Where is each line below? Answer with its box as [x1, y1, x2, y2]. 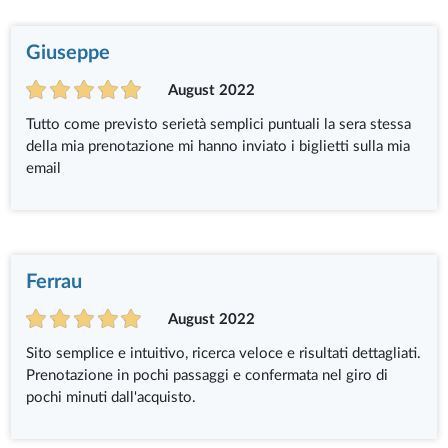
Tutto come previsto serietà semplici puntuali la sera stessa [26, 116, 412, 132]
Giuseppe [26, 42, 111, 63]
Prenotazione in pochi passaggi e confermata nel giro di [26, 367, 389, 383]
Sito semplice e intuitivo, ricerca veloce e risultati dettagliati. [26, 345, 422, 361]
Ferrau [26, 271, 83, 292]
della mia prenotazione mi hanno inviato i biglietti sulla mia [26, 138, 411, 154]
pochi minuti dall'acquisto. [26, 389, 197, 405]
